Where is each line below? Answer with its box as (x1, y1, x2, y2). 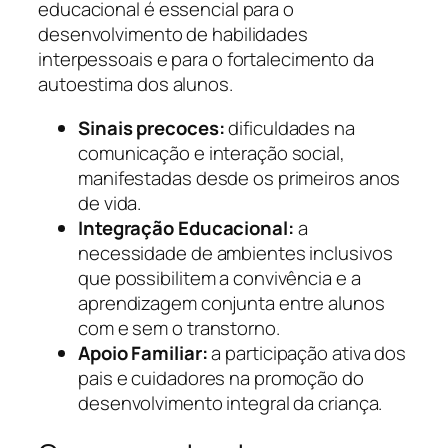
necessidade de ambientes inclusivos (78, 239, 393, 266)
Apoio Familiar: (78, 339, 208, 366)
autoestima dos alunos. (38, 71, 233, 98)
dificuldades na (224, 114, 355, 141)
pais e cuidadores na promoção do (78, 364, 364, 391)
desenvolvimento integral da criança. (78, 389, 383, 416)
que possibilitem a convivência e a (78, 264, 361, 291)
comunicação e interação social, (78, 139, 345, 166)
